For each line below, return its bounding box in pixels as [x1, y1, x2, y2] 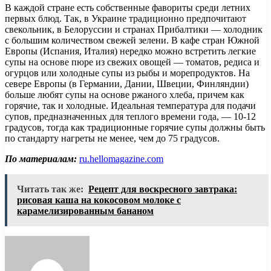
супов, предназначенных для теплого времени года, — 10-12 [5, 111, 256, 122]
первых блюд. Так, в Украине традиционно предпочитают [5, 13, 246, 24]
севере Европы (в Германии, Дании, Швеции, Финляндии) [5, 79, 249, 90]
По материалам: [5, 154, 77, 165]
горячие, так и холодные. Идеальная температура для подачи [5, 100, 256, 111]
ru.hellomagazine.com [79, 154, 163, 165]
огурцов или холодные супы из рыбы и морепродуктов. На [5, 68, 250, 79]
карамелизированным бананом [17, 206, 154, 217]
